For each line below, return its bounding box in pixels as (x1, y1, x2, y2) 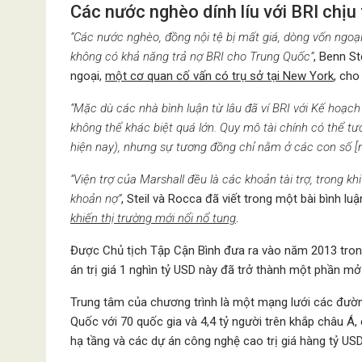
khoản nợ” (70, 191, 121, 206)
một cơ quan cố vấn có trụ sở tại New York (105, 68, 334, 83)
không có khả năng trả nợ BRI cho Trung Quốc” (70, 48, 314, 64)
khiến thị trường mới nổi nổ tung (70, 210, 236, 225)
